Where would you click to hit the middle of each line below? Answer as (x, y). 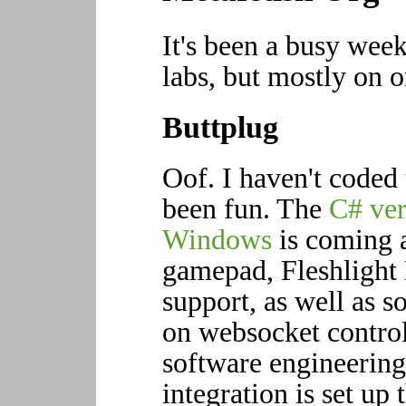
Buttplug (220, 127)
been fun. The (245, 208)
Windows (217, 239)
